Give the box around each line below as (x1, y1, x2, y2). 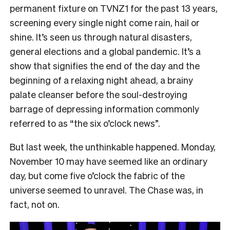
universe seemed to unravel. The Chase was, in (10, 183, 203, 196)
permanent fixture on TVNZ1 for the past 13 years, (10, 2, 218, 14)
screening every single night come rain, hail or (10, 16, 200, 28)
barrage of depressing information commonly (10, 102, 199, 114)
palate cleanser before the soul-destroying (10, 88, 187, 100)
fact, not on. (10, 198, 62, 210)
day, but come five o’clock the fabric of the (10, 169, 185, 181)
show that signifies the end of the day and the (10, 59, 200, 71)
